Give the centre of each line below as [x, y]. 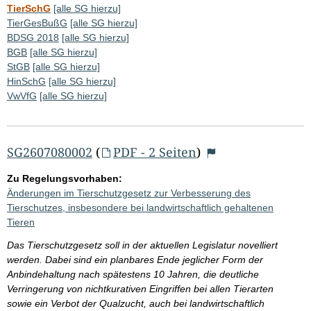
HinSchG [26, 81]
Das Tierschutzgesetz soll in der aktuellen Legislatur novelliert [142, 245]
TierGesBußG [37, 23]
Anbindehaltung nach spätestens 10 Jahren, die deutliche [133, 274]
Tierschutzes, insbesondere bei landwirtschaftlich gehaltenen [140, 207]
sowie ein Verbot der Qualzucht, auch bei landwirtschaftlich [136, 303]
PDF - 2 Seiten [154, 152]
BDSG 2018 [33, 37]
